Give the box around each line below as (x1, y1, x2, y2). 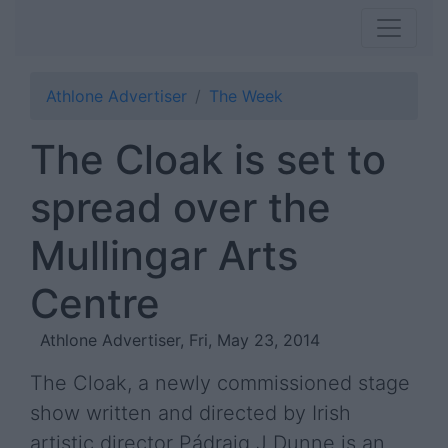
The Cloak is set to (30, 135, 386, 184)
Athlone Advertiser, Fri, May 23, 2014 (40, 330, 320, 350)
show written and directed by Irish (30, 401, 351, 425)
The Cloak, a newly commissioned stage (30, 371, 410, 395)
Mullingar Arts (30, 231, 298, 280)
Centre (30, 279, 160, 328)
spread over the (30, 183, 331, 232)
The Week (209, 86, 283, 106)
